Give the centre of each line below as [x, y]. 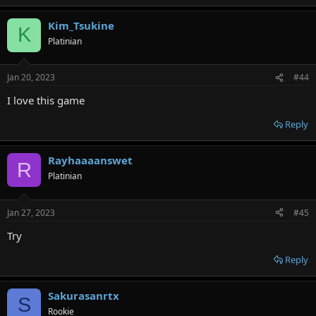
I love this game [46, 100]
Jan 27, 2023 [31, 212]
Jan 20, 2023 [31, 77]
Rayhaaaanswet [90, 160]
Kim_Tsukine [81, 25]
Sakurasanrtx [84, 295]
